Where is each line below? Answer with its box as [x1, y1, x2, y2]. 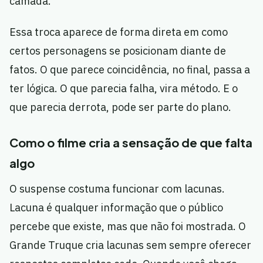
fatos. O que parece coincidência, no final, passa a [9, 63, 250, 77]
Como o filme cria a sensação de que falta [9, 135, 252, 150]
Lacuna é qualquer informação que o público [9, 201, 223, 215]
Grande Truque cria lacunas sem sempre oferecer [9, 238, 251, 252]
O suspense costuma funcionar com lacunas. [9, 182, 225, 196]
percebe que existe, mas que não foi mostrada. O [9, 220, 246, 234]
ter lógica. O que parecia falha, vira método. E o [9, 82, 238, 96]
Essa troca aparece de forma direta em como [9, 25, 228, 39]
